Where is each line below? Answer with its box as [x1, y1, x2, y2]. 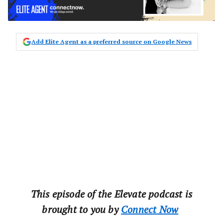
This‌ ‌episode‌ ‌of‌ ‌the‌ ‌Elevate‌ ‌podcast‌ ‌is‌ [30, 187, 193, 201]
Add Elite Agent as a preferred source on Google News [31, 38, 192, 46]
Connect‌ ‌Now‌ [121, 203, 179, 217]
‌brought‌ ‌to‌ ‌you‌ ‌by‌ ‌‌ [42, 203, 121, 217]
